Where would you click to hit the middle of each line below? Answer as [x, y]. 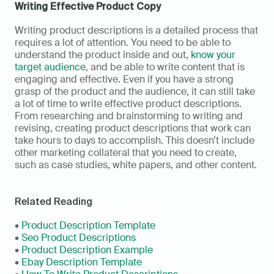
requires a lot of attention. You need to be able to [123, 43]
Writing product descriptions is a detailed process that [136, 31]
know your [213, 55]
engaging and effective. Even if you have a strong [124, 80]
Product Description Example [87, 250]
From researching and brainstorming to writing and [129, 116]
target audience [50, 67]
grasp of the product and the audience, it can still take [135, 92]
